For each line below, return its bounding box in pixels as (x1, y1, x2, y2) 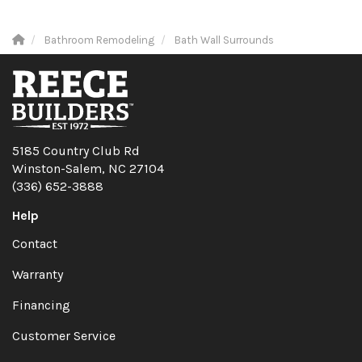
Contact (12, 236, 57, 252)
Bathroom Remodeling (44, 33, 154, 46)
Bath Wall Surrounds (175, 33, 274, 46)
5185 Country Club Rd (12, 143, 140, 159)
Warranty (12, 267, 63, 283)
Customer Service (12, 328, 116, 344)
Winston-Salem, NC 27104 (12, 161, 164, 177)
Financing (12, 297, 70, 314)
